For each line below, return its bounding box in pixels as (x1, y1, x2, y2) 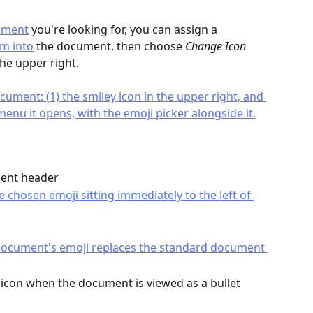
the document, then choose (34, 38, 185, 54)
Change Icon (185, 38, 246, 54)
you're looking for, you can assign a (29, 21, 220, 37)
